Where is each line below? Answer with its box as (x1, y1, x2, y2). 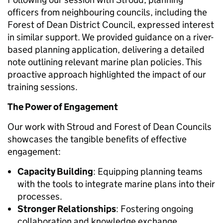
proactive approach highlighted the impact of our (7, 69, 206, 81)
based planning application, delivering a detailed (7, 44, 205, 56)
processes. (17, 191, 62, 203)
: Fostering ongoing (116, 203, 193, 215)
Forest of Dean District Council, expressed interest (7, 19, 214, 31)
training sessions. (7, 81, 78, 93)
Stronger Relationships (17, 203, 116, 215)
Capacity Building (17, 166, 93, 178)
